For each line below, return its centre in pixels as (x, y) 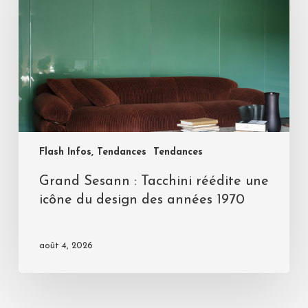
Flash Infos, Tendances (92, 153)
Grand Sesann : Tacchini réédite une (154, 182)
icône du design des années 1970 (142, 200)
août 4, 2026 (66, 246)
